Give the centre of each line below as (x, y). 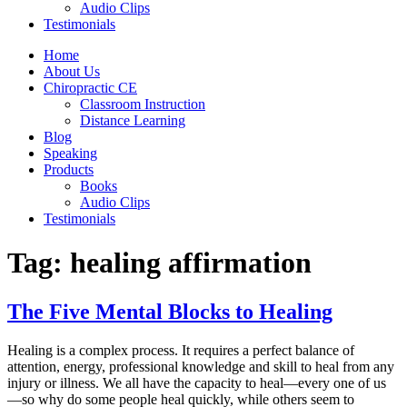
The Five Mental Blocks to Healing (170, 311)
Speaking (70, 153)
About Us (72, 71)
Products (69, 169)
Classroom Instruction (143, 104)
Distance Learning (133, 120)
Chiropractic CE (90, 88)
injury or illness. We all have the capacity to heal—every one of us (197, 382)
